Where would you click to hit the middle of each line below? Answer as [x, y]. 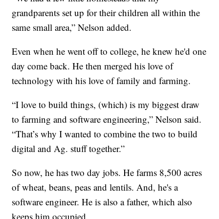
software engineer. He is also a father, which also [102, 202]
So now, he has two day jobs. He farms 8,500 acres [107, 173]
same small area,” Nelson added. [72, 27]
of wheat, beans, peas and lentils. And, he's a [95, 187]
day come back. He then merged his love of [93, 66]
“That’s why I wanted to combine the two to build [105, 134]
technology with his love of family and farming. [101, 81]
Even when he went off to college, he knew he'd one [109, 51]
